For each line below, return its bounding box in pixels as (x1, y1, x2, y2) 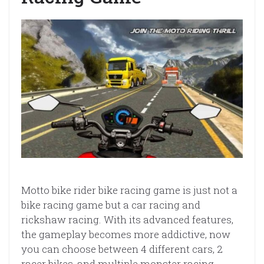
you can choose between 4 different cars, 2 (21, 242, 223, 256)
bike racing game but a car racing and (21, 198, 200, 212)
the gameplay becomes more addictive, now (21, 227, 230, 242)
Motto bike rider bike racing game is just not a (21, 183, 237, 197)
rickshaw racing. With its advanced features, (21, 213, 233, 227)
